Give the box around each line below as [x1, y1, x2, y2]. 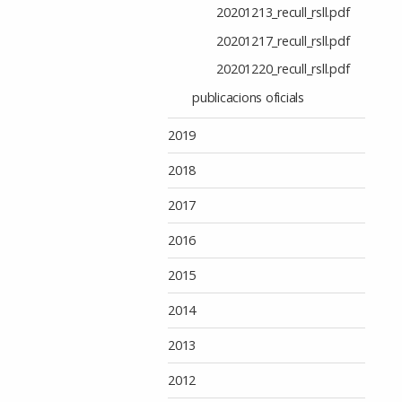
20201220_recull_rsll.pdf [216, 60, 350, 78]
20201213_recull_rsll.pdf [216, 3, 350, 21]
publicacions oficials [192, 88, 304, 106]
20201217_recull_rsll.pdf [216, 31, 350, 49]
